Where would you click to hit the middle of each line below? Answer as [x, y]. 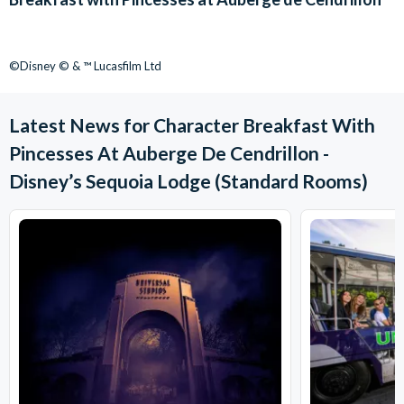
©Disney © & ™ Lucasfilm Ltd [85, 66]
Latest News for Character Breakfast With [192, 125]
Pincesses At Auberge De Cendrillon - [169, 153]
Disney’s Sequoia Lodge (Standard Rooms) [188, 181]
